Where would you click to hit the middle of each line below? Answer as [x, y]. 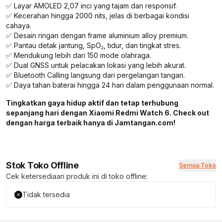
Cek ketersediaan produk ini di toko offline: [77, 176]
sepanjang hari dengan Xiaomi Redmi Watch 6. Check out [108, 112]
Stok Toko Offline [42, 165]
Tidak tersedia [46, 194]
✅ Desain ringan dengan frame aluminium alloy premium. [97, 35]
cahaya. [19, 25]
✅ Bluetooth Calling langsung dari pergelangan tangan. [95, 75]
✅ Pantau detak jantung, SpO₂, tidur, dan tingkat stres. [93, 45]
